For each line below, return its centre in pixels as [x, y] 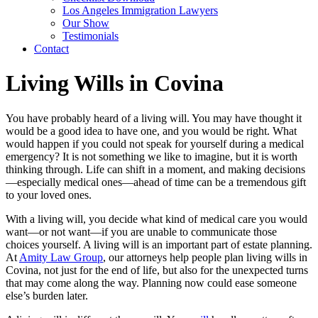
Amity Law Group [61, 257]
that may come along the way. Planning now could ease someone [151, 283]
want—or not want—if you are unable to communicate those [141, 231]
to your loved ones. [49, 194]
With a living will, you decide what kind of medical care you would [157, 219]
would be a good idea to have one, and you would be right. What [151, 131]
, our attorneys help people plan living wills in [205, 257]
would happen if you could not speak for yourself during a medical [155, 143]
